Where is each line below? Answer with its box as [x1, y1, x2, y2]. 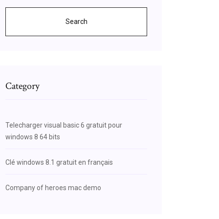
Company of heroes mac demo [5, 184, 101, 192]
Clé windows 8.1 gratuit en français [5, 158, 113, 166]
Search [65, 18, 88, 25]
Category [5, 80, 40, 92]
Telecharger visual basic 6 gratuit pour [5, 121, 122, 129]
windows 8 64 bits [5, 133, 60, 141]
